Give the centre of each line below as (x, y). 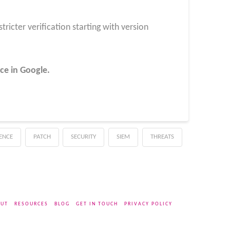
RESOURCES (31, 204)
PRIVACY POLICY (148, 204)
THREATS (162, 137)
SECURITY (84, 137)
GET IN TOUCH (97, 204)
